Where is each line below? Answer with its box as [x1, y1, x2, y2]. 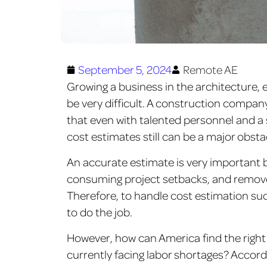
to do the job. [67, 204, 132, 219]
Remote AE [183, 62, 238, 77]
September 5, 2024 [78, 62, 172, 77]
